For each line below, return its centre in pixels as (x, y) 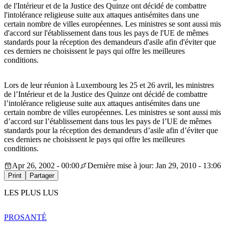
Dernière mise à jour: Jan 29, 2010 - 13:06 (154, 166)
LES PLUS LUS (31, 193)
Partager (42, 176)
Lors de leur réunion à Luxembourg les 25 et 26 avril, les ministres (109, 85)
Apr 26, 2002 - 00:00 (46, 166)
